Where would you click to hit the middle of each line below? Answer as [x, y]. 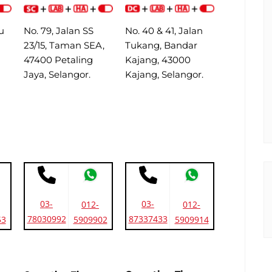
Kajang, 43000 [158, 60]
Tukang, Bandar [161, 46]
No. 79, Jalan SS [59, 30]
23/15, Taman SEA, [64, 45]
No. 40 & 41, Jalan [164, 31]
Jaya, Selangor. [57, 74]
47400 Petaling [58, 59]
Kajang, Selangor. [164, 75]
